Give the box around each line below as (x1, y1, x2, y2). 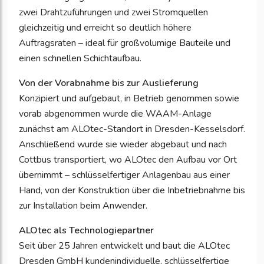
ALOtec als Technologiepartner (19, 223, 154, 237)
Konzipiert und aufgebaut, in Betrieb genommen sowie (19, 91, 239, 105)
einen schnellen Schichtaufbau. (19, 51, 141, 65)
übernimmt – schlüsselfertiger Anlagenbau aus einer (19, 168, 230, 181)
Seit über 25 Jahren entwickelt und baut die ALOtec (19, 239, 230, 252)
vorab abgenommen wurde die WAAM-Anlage (19, 107, 212, 120)
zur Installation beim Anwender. (19, 199, 147, 212)
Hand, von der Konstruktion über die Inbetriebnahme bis (19, 183, 245, 197)
